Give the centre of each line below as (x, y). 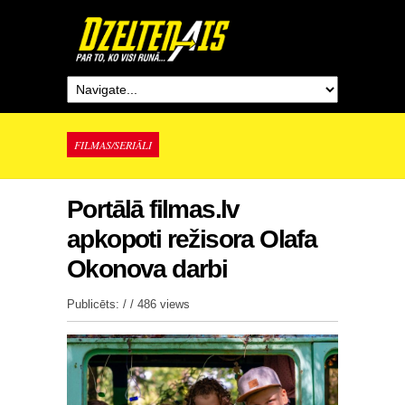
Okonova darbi (147, 269)
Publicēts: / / (102, 304)
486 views (164, 304)
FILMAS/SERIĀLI (113, 145)
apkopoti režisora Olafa (192, 239)
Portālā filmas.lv (153, 209)
